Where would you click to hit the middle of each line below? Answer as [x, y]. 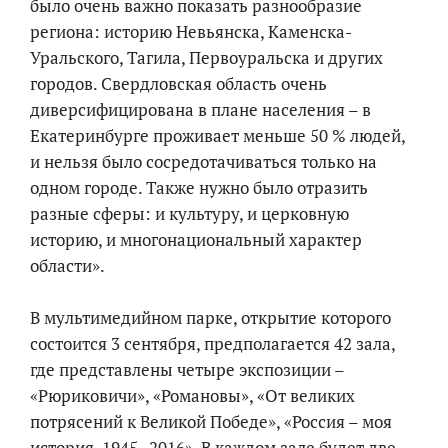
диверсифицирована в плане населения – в [200, 110]
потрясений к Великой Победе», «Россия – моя [211, 422]
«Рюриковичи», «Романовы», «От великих [192, 396]
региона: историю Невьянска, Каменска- [191, 32]
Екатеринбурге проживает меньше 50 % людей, [217, 136]
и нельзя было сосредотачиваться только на [203, 162]
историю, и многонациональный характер [196, 240]
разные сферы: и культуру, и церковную [189, 214]
